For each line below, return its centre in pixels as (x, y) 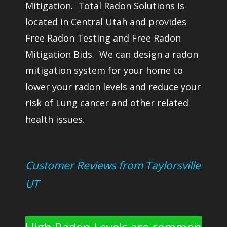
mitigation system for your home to (104, 70)
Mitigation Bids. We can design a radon (112, 54)
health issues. (55, 119)
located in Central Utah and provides (106, 22)
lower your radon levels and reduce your (113, 87)
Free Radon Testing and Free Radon (103, 38)
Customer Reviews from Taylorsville (113, 165)
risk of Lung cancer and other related (107, 103)
